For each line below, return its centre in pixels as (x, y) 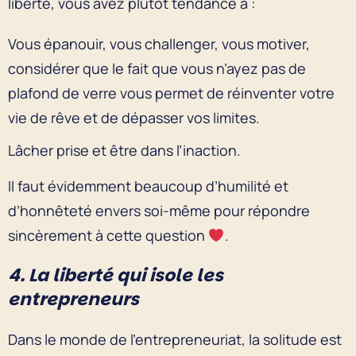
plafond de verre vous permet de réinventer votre (171, 93)
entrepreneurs (75, 299)
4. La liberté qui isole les (116, 275)
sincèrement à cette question (108, 235)
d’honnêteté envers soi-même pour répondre (159, 210)
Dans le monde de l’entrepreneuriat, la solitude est (175, 339)
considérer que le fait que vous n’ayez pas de (157, 68)
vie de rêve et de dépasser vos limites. (135, 117)
